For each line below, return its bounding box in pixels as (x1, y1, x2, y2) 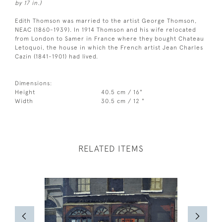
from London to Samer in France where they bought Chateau (15, 35, 204, 42)
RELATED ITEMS (78, 143, 144, 154)
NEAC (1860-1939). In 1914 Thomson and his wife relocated (15, 26, 196, 33)
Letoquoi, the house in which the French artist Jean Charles (15, 44, 203, 51)
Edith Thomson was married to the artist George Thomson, (15, 17, 197, 24)
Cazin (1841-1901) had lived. (15, 53, 98, 60)
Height (15, 88, 35, 96)
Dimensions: (15, 79, 53, 87)
